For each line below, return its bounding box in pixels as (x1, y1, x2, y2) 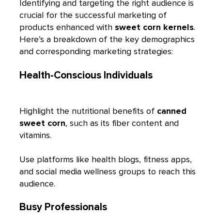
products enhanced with (19, 22, 115, 33)
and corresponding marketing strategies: (19, 46, 173, 57)
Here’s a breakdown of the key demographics (19, 34, 195, 45)
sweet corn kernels (115, 22, 194, 33)
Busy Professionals (19, 201, 107, 213)
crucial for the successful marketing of (19, 10, 167, 21)
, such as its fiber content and (65, 117, 179, 128)
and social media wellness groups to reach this (19, 166, 196, 177)
